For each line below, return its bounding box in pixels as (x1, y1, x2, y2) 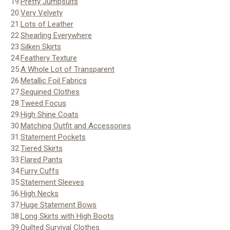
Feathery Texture (21, 53, 77, 63)
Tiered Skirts (21, 143, 63, 153)
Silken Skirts (21, 42, 61, 51)
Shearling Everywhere (21, 30, 92, 40)
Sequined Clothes (21, 87, 80, 97)
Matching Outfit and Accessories (21, 121, 131, 130)
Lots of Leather (21, 19, 73, 29)
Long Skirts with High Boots (21, 211, 114, 221)
